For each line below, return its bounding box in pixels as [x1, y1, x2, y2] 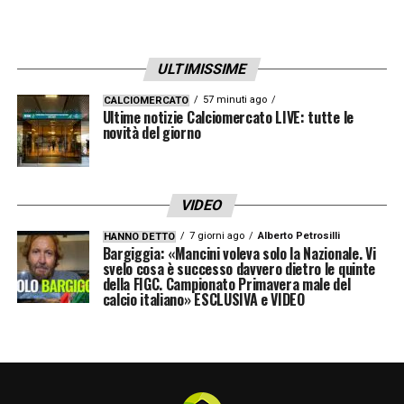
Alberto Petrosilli [257, 229, 340, 242]
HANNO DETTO [103, 230, 175, 243]
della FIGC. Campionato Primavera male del [102, 272, 351, 295]
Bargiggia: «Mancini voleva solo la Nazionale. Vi [102, 242, 376, 264]
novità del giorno [102, 121, 201, 143]
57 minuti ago [202, 93, 267, 106]
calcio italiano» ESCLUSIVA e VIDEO [102, 288, 305, 310]
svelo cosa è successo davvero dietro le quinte [102, 257, 375, 280]
